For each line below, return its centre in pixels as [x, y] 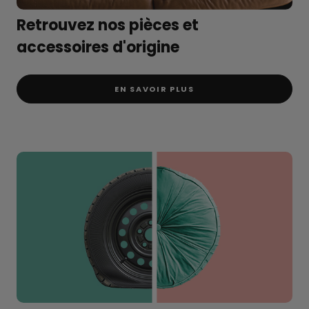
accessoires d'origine [98, 47]
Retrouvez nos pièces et [108, 25]
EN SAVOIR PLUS [154, 89]
